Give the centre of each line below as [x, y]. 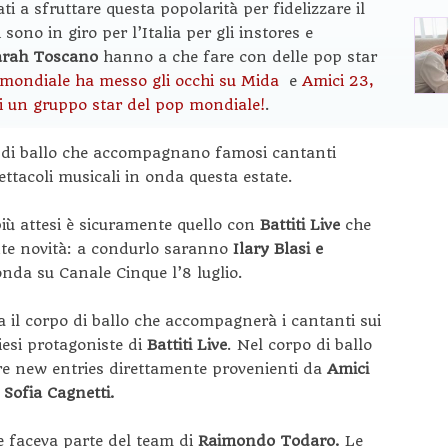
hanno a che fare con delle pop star [240, 56]
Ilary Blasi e [278, 248]
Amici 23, [338, 80]
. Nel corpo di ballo [299, 344]
